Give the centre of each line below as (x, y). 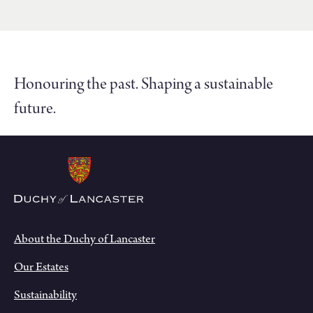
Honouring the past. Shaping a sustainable (144, 85)
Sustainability (45, 295)
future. (35, 110)
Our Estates (41, 267)
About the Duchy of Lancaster (85, 239)
